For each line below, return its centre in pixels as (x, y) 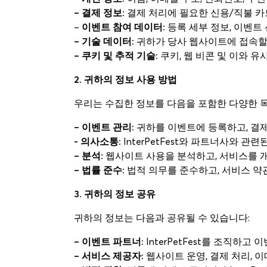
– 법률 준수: (99, 170)
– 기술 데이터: (104, 41)
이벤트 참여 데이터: (122, 27)
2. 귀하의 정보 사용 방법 (125, 79)
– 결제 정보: (99, 13)
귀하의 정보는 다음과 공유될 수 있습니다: (162, 218)
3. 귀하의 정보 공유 (115, 194)
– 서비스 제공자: (109, 256)
